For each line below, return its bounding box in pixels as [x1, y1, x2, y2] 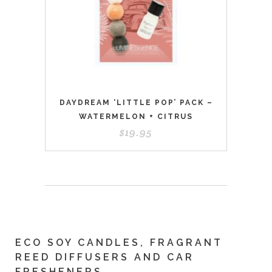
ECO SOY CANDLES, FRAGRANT [15, 236, 223, 248]
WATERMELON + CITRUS [79, 112, 193, 121]
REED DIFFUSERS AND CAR [15, 251, 194, 263]
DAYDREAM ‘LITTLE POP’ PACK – [59, 98, 213, 107]
